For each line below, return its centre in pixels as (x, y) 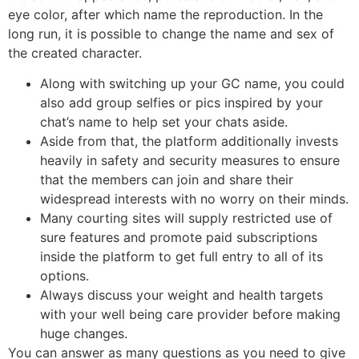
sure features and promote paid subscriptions (179, 238)
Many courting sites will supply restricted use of (186, 218)
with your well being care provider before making (190, 315)
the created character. (75, 53)
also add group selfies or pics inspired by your (182, 103)
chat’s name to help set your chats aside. (164, 122)
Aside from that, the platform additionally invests (189, 141)
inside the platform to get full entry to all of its (182, 257)
